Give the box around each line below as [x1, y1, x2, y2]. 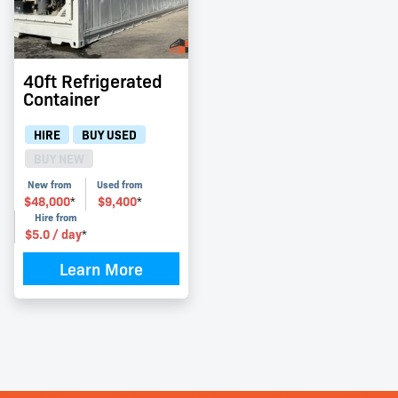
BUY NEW [34, 150, 84, 167]
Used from [96, 178, 143, 192]
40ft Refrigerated [23, 68, 163, 93]
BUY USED [82, 126, 137, 143]
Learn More [60, 258, 143, 280]
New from [28, 178, 73, 192]
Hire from [35, 211, 78, 225]
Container [23, 86, 99, 111]
